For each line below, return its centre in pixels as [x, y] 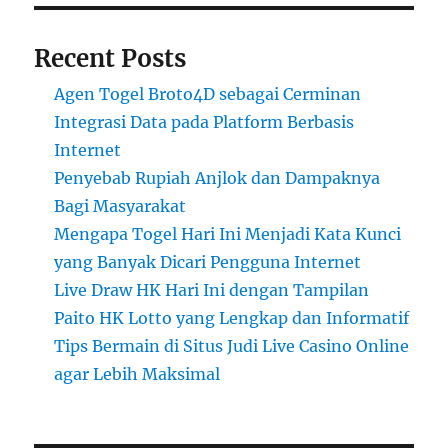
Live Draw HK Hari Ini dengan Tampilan [212, 290]
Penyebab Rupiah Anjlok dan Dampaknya [217, 178]
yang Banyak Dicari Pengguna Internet [208, 262]
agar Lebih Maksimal [137, 374]
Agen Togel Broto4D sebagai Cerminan [208, 94]
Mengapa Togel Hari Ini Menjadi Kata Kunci [228, 234]
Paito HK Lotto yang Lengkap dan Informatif [232, 318]
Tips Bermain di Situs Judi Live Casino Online [232, 346]
